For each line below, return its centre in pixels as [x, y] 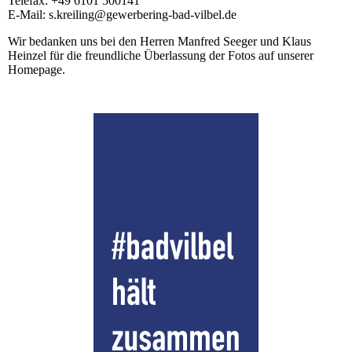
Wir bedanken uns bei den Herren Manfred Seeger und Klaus [159, 42]
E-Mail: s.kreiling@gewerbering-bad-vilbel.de [122, 15]
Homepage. [37, 70]
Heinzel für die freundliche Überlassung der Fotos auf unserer [161, 56]
